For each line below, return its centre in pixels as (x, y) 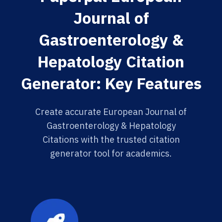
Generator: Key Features (111, 83)
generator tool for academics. (111, 153)
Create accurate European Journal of (111, 112)
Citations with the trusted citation (111, 139)
